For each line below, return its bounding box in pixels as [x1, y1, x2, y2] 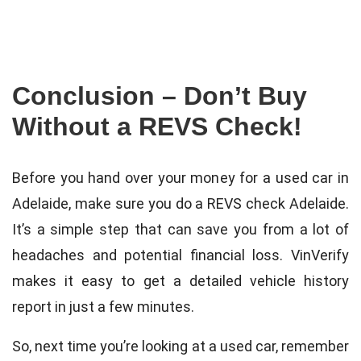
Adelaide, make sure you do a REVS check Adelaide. [12, 194, 349, 212]
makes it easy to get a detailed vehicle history [12, 272, 349, 289]
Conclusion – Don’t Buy [12, 81, 307, 111]
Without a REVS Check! [12, 112, 302, 142]
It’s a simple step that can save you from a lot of [12, 220, 349, 238]
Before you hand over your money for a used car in [12, 168, 349, 186]
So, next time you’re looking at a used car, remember [12, 337, 349, 355]
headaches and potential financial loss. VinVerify [12, 246, 349, 263]
